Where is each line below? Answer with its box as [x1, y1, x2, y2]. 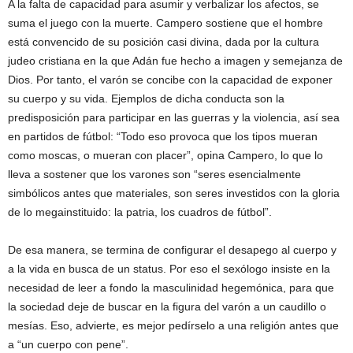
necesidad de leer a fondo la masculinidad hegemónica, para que [8, 281, 334, 294]
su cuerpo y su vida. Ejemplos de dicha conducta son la [8, 92, 284, 105]
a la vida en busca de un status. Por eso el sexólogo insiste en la [8, 262, 330, 275]
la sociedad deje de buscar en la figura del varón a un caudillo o [8, 300, 326, 313]
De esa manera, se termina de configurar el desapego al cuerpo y [8, 243, 336, 256]
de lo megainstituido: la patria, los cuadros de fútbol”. [8, 206, 272, 218]
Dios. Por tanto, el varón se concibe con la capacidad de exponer [8, 73, 333, 86]
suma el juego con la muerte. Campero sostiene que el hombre [8, 17, 323, 29]
